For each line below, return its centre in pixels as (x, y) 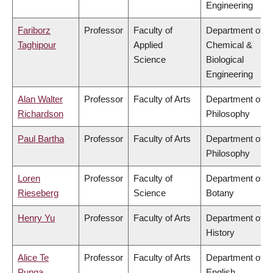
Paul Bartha (41, 139)
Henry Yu (36, 218)
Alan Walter (40, 99)
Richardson (41, 114)
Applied (148, 45)
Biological (225, 60)
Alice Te (33, 258)
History (220, 233)
